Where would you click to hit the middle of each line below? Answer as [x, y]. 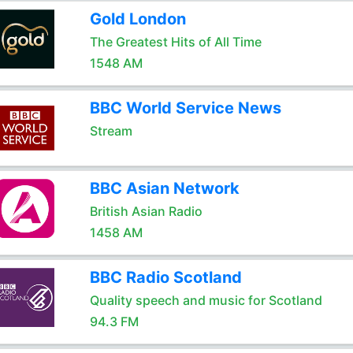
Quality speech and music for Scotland [206, 300]
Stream [111, 131]
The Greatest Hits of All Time [175, 42]
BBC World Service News [185, 108]
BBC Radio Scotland [165, 277]
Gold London [137, 19]
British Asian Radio [146, 211]
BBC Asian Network [164, 188]
